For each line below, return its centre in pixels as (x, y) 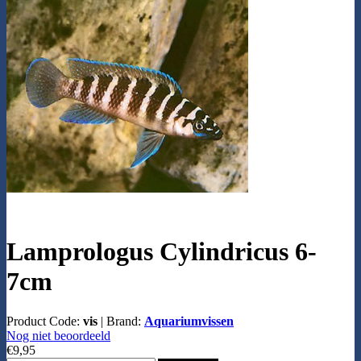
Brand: (125, 321)
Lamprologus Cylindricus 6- (162, 252)
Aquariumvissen (189, 321)
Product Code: (45, 321)
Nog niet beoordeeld (58, 335)
